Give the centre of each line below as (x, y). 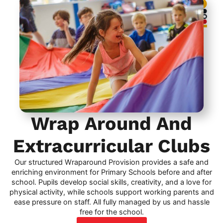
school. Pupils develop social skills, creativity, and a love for (111, 182)
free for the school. (111, 212)
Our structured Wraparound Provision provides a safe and (111, 162)
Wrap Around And (111, 123)
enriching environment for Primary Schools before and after (111, 172)
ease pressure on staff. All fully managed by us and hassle (111, 202)
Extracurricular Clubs (111, 146)
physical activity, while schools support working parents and (111, 192)
